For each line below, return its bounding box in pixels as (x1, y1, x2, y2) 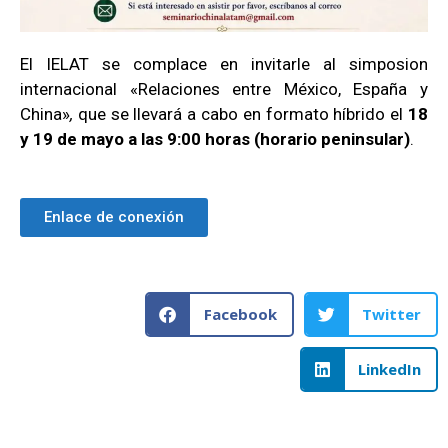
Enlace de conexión (44, 207, 184, 226)
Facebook (203, 304, 277, 325)
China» (20, 104, 70, 125)
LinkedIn (358, 359, 421, 380)
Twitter (362, 304, 421, 325)
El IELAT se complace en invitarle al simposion (20, 54, 428, 75)
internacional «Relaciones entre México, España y (20, 79, 428, 100)
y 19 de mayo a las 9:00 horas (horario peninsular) (20, 129, 410, 150)
